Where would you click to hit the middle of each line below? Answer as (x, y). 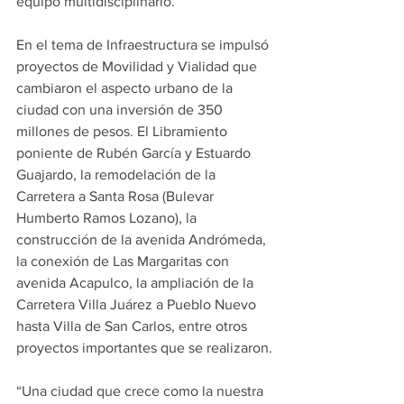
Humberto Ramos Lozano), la (108, 218)
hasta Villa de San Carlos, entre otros (133, 326)
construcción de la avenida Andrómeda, (143, 239)
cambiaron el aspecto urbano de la (126, 88)
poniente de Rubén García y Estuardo (135, 153)
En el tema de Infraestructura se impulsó (144, 45)
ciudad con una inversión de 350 (121, 110)
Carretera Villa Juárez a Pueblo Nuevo (138, 304)
